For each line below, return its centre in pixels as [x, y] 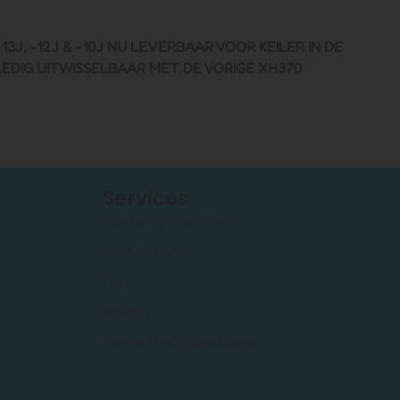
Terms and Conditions [179, 343]
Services [145, 199]
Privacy [127, 312]
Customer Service [163, 221]
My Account [144, 252]
